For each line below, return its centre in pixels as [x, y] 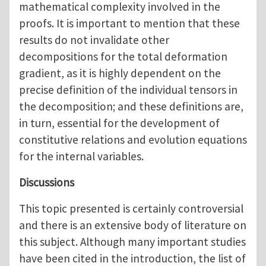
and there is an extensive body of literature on [133, 225]
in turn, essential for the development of [119, 123]
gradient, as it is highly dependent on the [120, 73]
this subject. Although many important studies [132, 241]
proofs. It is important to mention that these [129, 23]
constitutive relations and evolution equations [133, 139]
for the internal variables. [81, 156]
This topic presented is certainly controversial [131, 208]
